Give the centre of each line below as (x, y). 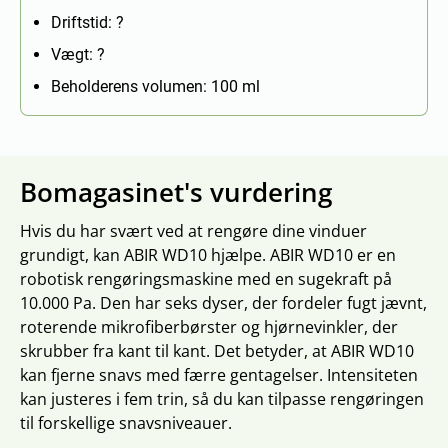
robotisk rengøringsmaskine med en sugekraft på (206, 279)
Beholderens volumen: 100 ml (155, 86)
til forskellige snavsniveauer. (126, 423)
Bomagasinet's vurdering (176, 192)
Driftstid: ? (87, 22)
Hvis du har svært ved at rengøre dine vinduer (193, 231)
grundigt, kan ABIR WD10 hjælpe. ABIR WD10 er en (208, 255)
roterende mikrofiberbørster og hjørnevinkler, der (209, 327)
